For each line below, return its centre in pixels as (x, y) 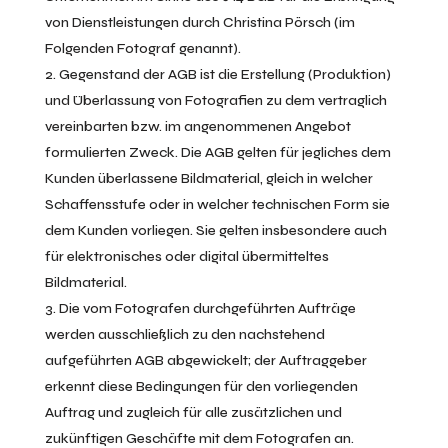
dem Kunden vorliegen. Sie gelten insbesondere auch (215, 230)
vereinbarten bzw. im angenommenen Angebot (197, 126)
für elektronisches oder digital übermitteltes (186, 256)
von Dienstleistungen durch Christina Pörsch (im (199, 22)
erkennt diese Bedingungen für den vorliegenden (201, 386)
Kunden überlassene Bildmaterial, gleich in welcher (208, 178)
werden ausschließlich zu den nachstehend (184, 334)
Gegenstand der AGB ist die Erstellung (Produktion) (224, 74)
